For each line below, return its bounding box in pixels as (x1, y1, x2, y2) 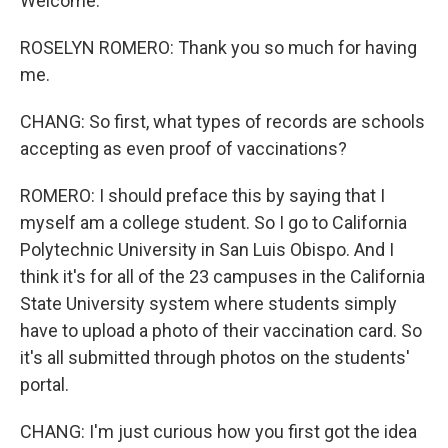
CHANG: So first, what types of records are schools (20, 111, 425, 132)
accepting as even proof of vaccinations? (20, 138, 347, 159)
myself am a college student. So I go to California (20, 212, 407, 233)
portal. (20, 374, 69, 395)
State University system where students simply (20, 293, 397, 314)
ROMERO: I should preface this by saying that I (20, 185, 385, 206)
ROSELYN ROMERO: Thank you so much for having (20, 37, 417, 58)
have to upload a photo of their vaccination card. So (20, 320, 422, 341)
